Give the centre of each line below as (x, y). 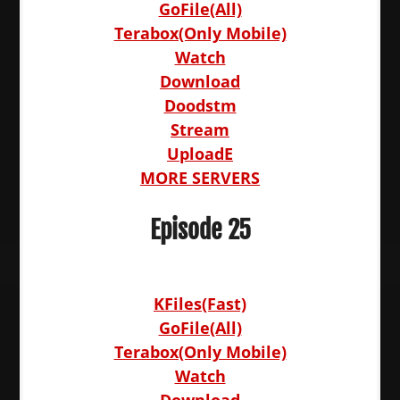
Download (200, 81)
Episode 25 (200, 230)
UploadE (200, 154)
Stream (200, 129)
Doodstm (200, 105)
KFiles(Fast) (200, 304)
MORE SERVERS (200, 178)
